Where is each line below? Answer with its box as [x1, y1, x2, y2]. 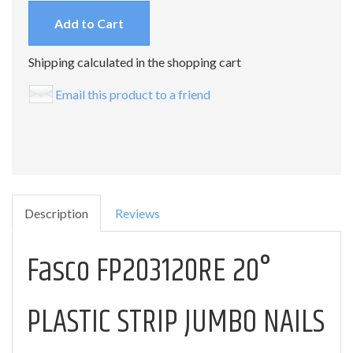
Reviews [115, 205, 160, 221]
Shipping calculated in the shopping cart [28, 54, 241, 69]
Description [24, 205, 88, 221]
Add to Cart [54, 16, 124, 31]
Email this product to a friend [55, 86, 210, 102]
